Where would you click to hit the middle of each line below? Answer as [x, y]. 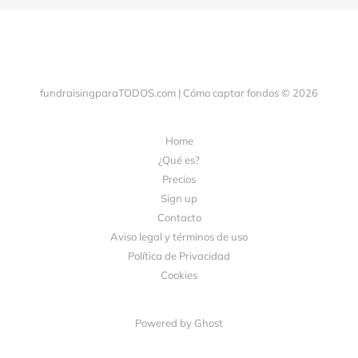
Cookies [179, 275]
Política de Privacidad [179, 256]
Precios [179, 179]
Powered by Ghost [179, 323]
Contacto [179, 217]
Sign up [179, 198]
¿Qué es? [179, 160]
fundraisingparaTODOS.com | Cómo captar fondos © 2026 [179, 93]
